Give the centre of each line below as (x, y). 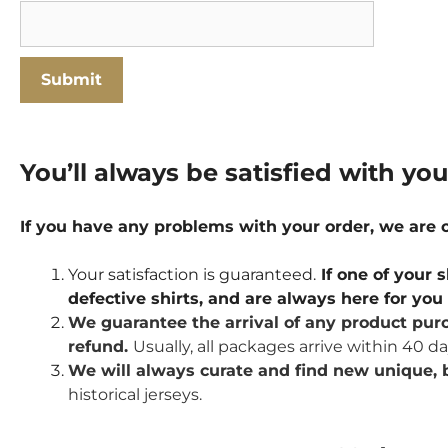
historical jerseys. (135, 395)
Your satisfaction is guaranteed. (192, 275)
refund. (100, 347)
